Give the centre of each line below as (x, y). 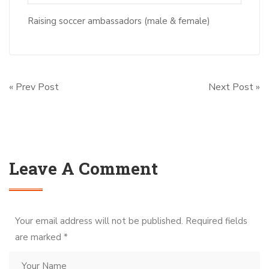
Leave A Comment (83, 168)
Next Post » (234, 87)
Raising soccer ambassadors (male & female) (119, 21)
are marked (39, 237)
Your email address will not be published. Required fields (131, 221)
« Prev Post (34, 87)
